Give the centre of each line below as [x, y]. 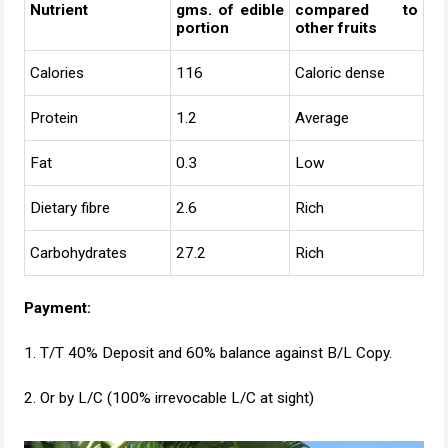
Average [322, 118]
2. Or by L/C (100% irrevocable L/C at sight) [169, 398]
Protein [54, 118]
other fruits [336, 28]
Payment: [57, 308]
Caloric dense [340, 73]
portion [202, 28]
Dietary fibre [70, 208]
